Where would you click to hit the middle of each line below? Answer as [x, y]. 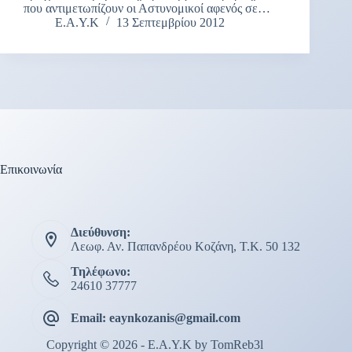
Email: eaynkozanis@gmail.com [156, 318]
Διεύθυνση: [101, 232]
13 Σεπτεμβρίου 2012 [170, 22]
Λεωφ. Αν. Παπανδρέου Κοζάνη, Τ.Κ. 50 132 [185, 246]
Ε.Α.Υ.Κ [77, 22]
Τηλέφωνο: [101, 271]
